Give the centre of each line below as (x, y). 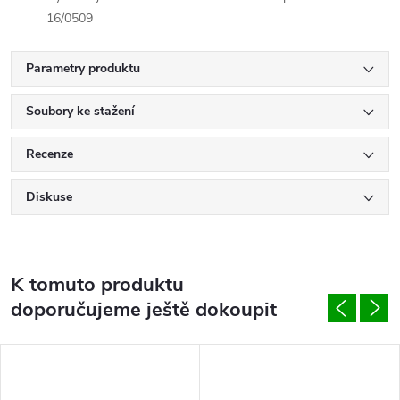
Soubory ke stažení (80, 112)
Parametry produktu (83, 69)
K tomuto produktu (97, 285)
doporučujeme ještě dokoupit (144, 310)
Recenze (50, 154)
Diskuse (49, 197)
